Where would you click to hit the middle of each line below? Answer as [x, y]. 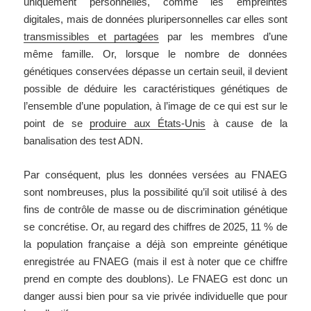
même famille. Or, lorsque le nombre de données [155, 54]
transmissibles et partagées [92, 37]
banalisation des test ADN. [84, 141]
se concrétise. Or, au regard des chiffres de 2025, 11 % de [155, 227]
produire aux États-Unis [148, 124]
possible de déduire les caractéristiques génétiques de [155, 89]
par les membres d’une [223, 37]
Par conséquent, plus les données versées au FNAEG [155, 175]
